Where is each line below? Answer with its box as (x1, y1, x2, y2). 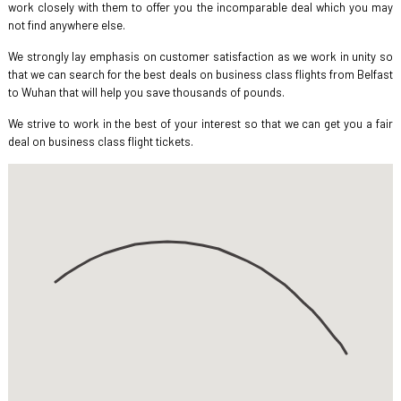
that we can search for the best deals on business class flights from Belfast (7, 67, 394, 81)
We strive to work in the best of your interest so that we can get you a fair (7, 116, 394, 131)
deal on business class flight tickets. (7, 134, 193, 149)
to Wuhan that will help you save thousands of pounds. (7, 85, 285, 99)
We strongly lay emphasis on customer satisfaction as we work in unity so (7, 49, 394, 64)
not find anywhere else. (7, 18, 125, 32)
